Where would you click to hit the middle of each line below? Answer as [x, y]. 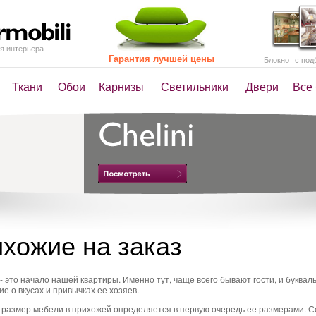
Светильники [195, 86]
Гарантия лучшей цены [162, 58]
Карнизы [121, 86]
